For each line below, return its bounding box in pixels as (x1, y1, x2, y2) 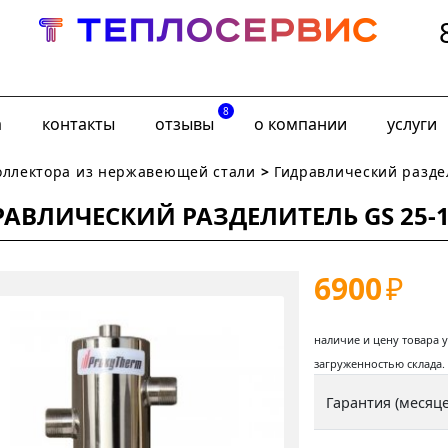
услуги (387, 113, 437, 135)
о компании (254, 113, 347, 135)
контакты (42, 113, 115, 135)
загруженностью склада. (314, 356, 445, 371)
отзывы (155, 113, 214, 135)
